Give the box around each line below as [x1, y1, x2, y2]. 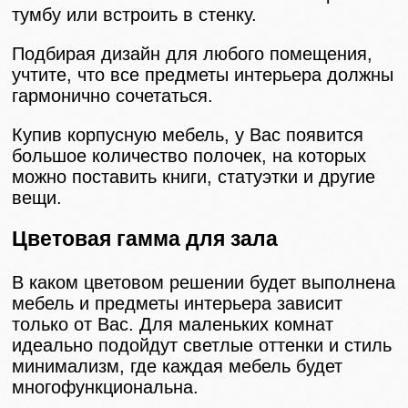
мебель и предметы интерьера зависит [12, 292, 343, 313]
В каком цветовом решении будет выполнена [12, 271, 396, 292]
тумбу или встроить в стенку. [12, 4, 258, 25]
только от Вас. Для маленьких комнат [12, 313, 334, 334]
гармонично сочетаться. [12, 85, 214, 106]
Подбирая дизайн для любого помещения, [12, 43, 373, 64]
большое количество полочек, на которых [12, 145, 367, 166]
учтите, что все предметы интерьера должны [12, 64, 394, 85]
